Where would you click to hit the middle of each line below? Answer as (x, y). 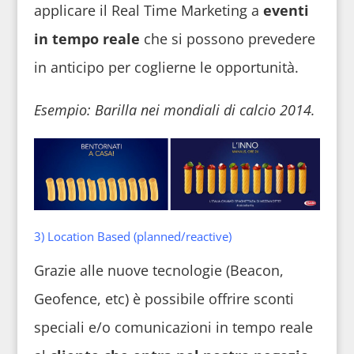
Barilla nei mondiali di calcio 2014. (203, 109)
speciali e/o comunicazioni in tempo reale (173, 327)
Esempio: (62, 109)
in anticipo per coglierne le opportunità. (166, 67)
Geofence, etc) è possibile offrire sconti (164, 298)
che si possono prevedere (227, 38)
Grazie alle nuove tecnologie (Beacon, (158, 270)
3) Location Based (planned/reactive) (132, 236)
